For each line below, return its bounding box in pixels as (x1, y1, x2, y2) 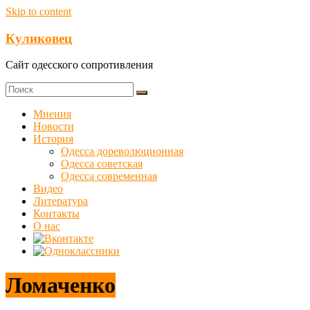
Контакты (33, 208, 80, 220)
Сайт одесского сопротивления (6, 59, 153, 71)
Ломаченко (6, 272, 116, 298)
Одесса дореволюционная (61, 145, 183, 158)
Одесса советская (61, 158, 143, 170)
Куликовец (6, 30, 72, 46)
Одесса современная (61, 170, 157, 183)
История (33, 133, 73, 145)
